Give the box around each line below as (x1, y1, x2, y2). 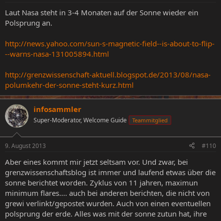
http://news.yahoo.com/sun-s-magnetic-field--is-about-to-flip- (5, 38, 215, 48)
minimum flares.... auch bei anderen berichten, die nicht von (5, 187, 210, 198)
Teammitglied (132, 116, 168, 124)
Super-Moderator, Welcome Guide (34, 116, 127, 124)
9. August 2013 (5, 141, 46, 150)
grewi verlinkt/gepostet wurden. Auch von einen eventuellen (5, 198, 211, 208)
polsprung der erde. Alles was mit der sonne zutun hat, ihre (5, 208, 207, 219)
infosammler (34, 104, 81, 114)
